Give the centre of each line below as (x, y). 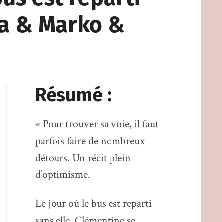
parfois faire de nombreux (90, 141)
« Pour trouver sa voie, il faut (97, 124)
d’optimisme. (62, 175)
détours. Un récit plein (83, 158)
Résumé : (73, 95)
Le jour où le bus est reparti (93, 203)
